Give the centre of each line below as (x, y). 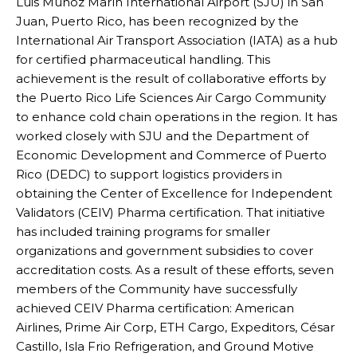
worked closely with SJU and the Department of (162, 136)
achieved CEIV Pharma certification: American (155, 308)
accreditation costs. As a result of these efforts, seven (175, 270)
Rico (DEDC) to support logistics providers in (149, 175)
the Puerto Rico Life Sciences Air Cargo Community (171, 98)
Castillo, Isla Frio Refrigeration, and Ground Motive (165, 347)
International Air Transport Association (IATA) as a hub (177, 41)
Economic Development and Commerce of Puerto (171, 155)
